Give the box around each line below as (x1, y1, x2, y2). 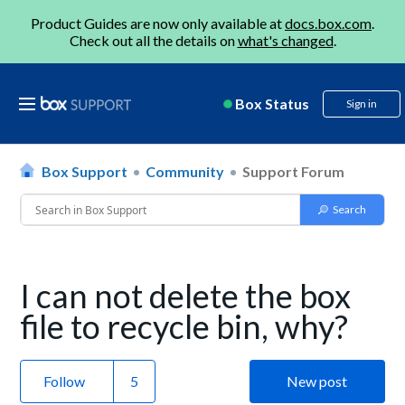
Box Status (235, 95, 309, 112)
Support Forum (242, 163, 345, 180)
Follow (43, 372, 86, 390)
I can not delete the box (20, 276, 352, 316)
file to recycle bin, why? (20, 306, 349, 346)
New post (287, 372, 348, 390)
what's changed (237, 32, 334, 49)
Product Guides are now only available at (31, 14, 285, 32)
